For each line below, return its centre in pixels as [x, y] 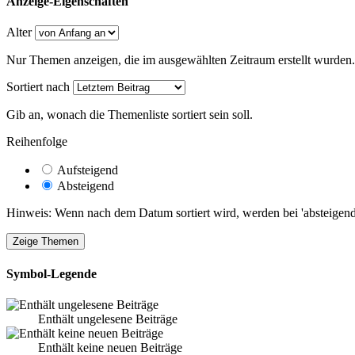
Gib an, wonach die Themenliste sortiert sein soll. [130, 115]
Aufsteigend [86, 170]
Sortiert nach [38, 87]
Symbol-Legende [52, 273]
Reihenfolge [37, 142]
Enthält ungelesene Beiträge [108, 319]
